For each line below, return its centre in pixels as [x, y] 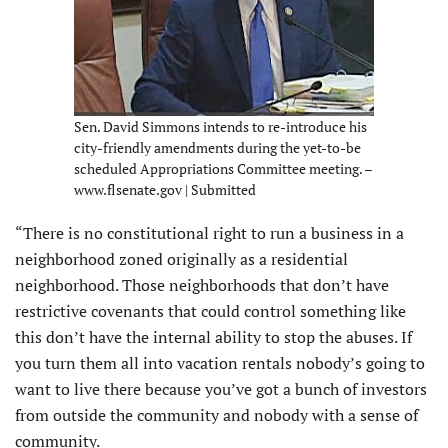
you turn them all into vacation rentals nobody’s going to [220, 362]
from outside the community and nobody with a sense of [216, 414]
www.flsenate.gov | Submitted [165, 189]
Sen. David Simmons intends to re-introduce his [220, 126]
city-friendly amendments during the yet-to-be [217, 147]
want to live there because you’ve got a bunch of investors [221, 388]
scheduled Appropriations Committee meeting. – [223, 168]
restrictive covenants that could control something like [210, 310]
